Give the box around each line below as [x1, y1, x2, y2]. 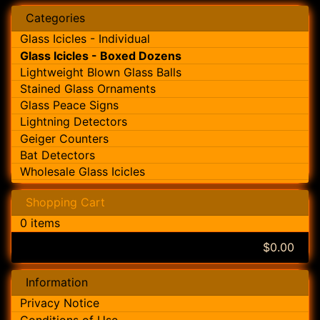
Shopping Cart [26, 194, 105, 209]
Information [26, 274, 88, 289]
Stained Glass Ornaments [20, 81, 156, 96]
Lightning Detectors [20, 114, 127, 129]
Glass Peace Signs [20, 98, 119, 113]
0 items [20, 216, 60, 231]
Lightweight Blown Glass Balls [20, 64, 181, 79]
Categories [26, 10, 85, 25]
